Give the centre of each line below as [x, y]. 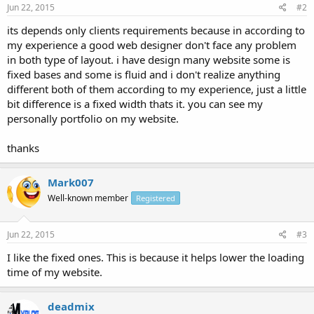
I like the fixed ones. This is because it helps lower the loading [156, 257]
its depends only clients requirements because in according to [156, 30]
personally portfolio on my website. [93, 118]
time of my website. [55, 272]
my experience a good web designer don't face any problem [152, 45]
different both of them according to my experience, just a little [157, 89]
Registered [156, 198]
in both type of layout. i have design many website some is [149, 60]
